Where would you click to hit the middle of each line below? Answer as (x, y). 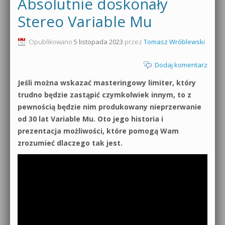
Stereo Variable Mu (85, 21)
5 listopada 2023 (98, 41)
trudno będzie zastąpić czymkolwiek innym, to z (104, 94)
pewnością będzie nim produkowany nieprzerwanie (109, 106)
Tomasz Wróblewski (174, 41)
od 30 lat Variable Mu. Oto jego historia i (90, 119)
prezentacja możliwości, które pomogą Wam (98, 131)
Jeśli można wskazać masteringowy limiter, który (107, 82)
